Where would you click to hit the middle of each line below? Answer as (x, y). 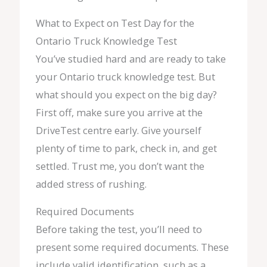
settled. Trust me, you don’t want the (120, 166)
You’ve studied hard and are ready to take (131, 58)
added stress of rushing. (91, 184)
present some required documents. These (132, 247)
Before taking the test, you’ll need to (119, 229)
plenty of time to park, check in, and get (126, 148)
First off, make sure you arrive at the (119, 112)
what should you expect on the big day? (126, 94)
